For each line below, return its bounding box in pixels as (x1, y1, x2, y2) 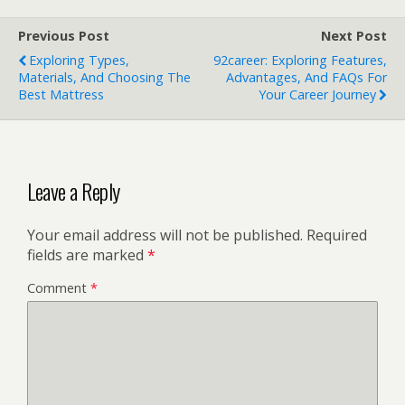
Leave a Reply (27, 174, 120, 207)
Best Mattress (18, 86, 104, 103)
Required (306, 224, 367, 245)
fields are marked (27, 244, 147, 265)
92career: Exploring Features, (213, 52, 387, 69)
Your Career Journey (259, 86, 376, 103)
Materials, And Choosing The (18, 69, 191, 86)
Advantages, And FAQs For (226, 69, 387, 86)
